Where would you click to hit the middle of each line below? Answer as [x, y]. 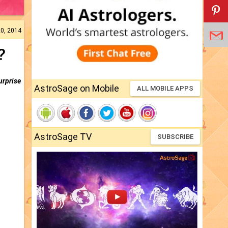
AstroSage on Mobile [77, 89]
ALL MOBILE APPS [165, 89]
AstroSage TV [63, 137]
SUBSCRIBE [175, 137]
